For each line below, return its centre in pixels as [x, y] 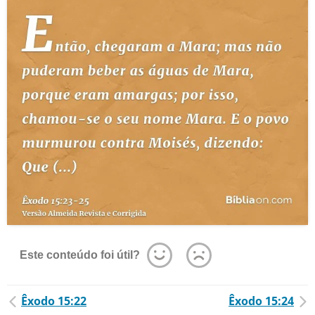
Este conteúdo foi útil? [80, 255]
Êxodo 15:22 [54, 301]
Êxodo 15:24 [261, 301]
